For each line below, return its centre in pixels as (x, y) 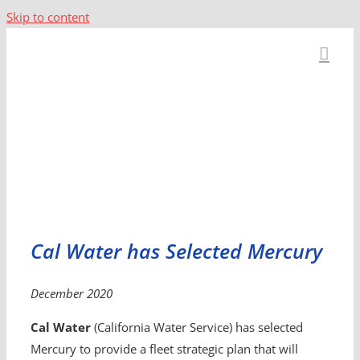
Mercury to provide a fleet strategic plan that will (164, 349)
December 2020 (71, 293)
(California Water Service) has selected (196, 327)
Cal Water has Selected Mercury (176, 251)
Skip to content (48, 17)
